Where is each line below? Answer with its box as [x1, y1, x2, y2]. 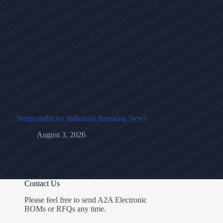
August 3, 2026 [36, 130, 86, 139]
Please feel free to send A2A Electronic [24, 196, 147, 205]
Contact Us [24, 179, 60, 188]
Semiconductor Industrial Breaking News [16, 114, 147, 123]
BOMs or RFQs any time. [24, 205, 106, 214]
